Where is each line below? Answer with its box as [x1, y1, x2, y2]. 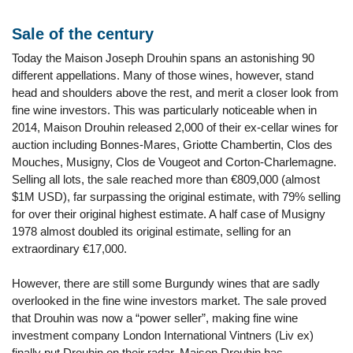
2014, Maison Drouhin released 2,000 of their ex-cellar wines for [12, 121, 338, 134]
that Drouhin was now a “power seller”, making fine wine [12, 311, 298, 325]
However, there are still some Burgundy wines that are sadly [12, 277, 320, 290]
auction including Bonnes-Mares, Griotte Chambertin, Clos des [12, 138, 333, 151]
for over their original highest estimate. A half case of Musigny [12, 207, 325, 221]
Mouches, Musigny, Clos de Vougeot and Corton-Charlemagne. [12, 155, 336, 169]
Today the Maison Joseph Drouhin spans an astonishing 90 [12, 51, 314, 65]
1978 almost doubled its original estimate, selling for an [12, 225, 291, 238]
